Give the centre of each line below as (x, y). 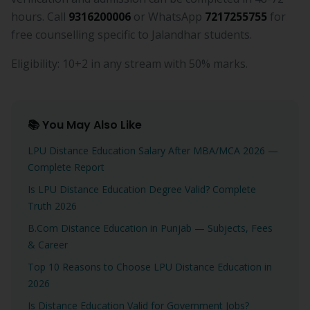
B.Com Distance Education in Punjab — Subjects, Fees (150, 228)
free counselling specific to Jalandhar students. (131, 35)
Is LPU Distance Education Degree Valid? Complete (142, 189)
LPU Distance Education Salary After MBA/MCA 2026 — (153, 151)
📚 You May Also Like (85, 125)
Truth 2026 (52, 206)
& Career (48, 245)
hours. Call (40, 17)
